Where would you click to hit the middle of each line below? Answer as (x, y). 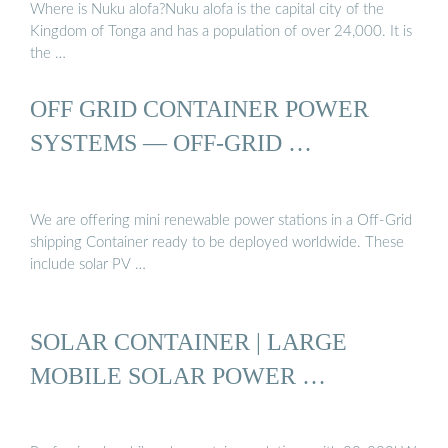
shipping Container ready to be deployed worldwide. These (217, 242)
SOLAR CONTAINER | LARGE (188, 341)
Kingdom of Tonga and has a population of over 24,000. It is (221, 31)
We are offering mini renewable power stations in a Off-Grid (221, 220)
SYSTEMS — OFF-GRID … (171, 143)
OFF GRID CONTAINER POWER (199, 109)
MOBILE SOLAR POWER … (178, 375)
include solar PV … (88, 264)
